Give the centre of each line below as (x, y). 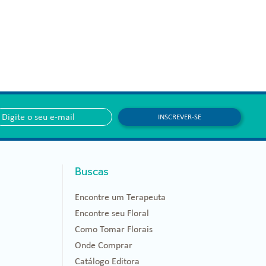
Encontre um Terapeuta (120, 197)
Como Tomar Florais (114, 229)
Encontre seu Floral (112, 213)
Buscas (92, 172)
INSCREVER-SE (179, 117)
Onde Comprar (104, 245)
